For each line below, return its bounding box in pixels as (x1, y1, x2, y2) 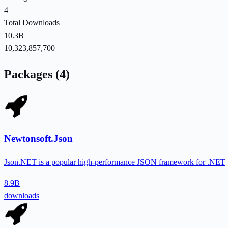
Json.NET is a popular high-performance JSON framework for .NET (4, 158, 225, 167)
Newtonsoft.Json (4, 133, 75, 145)
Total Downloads (4, 18, 60, 27)
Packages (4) (4, 67, 70, 81)
